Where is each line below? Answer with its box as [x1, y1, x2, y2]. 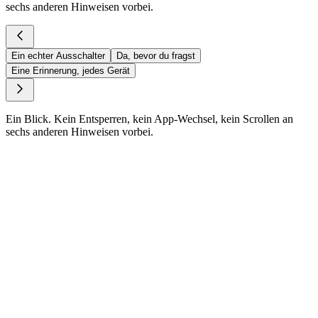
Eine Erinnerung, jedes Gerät [11, 65, 130, 76]
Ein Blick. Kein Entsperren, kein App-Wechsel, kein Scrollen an [6, 112, 293, 125]
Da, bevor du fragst [116, 50, 195, 61]
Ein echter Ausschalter [11, 50, 105, 61]
